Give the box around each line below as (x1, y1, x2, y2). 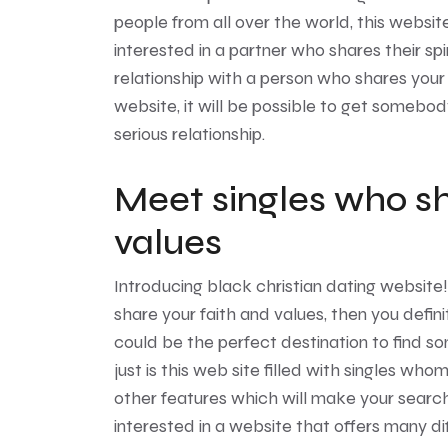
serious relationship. (114, 123, 265, 145)
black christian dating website (207, 275, 443, 297)
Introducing (114, 275, 207, 297)
